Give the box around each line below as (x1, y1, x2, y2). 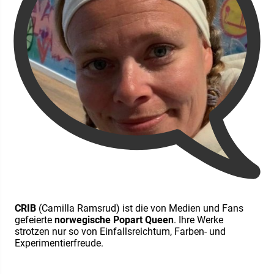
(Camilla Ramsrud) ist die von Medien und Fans (36, 202, 243, 215)
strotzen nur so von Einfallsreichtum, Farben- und (15, 226, 226, 238)
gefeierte (15, 214, 54, 226)
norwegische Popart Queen (54, 214, 174, 226)
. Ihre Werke (174, 214, 223, 226)
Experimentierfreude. (15, 237, 103, 250)
